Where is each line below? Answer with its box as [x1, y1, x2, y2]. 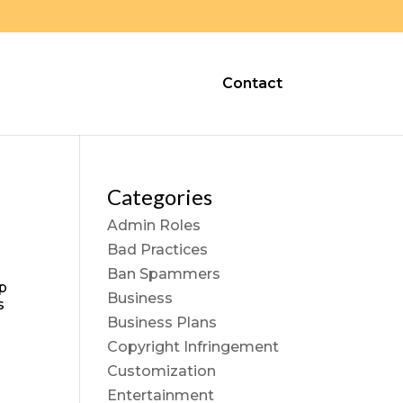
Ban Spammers [107, 265, 221, 282]
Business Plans [107, 314, 218, 331]
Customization [107, 363, 217, 380]
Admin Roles [107, 217, 201, 234]
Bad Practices [107, 241, 209, 258]
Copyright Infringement [107, 338, 280, 355]
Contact [221, 75, 282, 92]
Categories [107, 184, 213, 210]
